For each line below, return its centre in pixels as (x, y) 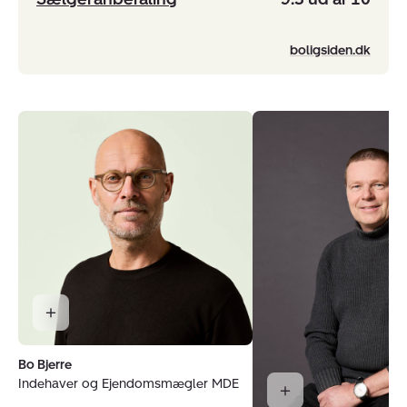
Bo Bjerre (45, 365)
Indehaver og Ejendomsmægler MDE (129, 384)
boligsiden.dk (330, 50)
